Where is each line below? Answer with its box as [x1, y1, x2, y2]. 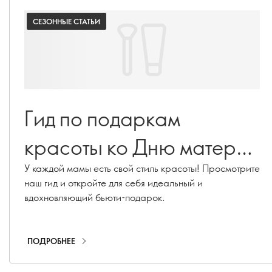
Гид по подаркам [24, 104, 180, 132]
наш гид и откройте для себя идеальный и [24, 176, 203, 189]
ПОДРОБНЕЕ [27, 236, 75, 246]
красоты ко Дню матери [24, 133, 107, 160]
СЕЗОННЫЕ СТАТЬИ [33, 16, 100, 26]
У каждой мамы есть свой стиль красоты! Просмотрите [24, 161, 260, 174]
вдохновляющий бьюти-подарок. [24, 191, 165, 203]
